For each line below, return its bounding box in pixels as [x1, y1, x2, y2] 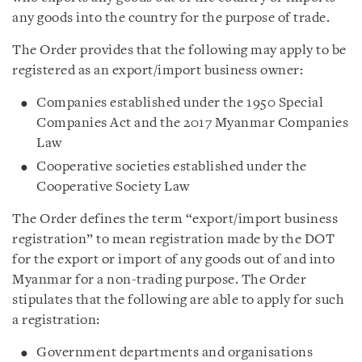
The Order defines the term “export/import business [12, 212, 338, 226]
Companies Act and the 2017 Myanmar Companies [36, 116, 348, 130]
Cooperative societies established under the [36, 159, 307, 174]
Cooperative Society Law [36, 179, 190, 194]
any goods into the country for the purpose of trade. [12, 11, 330, 25]
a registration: [12, 313, 100, 327]
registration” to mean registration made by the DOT [12, 232, 335, 246]
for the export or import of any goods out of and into [12, 252, 335, 267]
